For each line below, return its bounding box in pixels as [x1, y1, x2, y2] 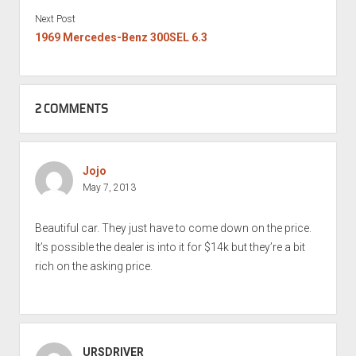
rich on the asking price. [34, 259, 153, 273]
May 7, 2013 [82, 181, 136, 193]
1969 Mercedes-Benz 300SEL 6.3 [34, 30, 207, 44]
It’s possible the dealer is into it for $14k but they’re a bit [34, 240, 305, 253]
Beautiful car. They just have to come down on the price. [34, 221, 311, 234]
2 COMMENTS [34, 98, 108, 118]
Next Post [34, 13, 75, 25]
